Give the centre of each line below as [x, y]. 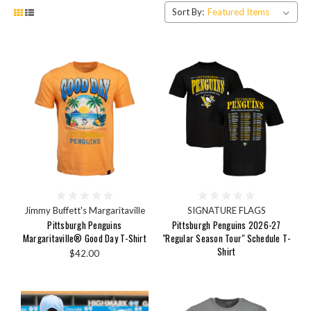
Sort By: [188, 12]
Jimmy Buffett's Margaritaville [84, 211]
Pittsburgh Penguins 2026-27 [226, 225]
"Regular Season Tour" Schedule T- [227, 238]
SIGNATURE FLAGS [226, 211]
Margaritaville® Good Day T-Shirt [84, 238]
